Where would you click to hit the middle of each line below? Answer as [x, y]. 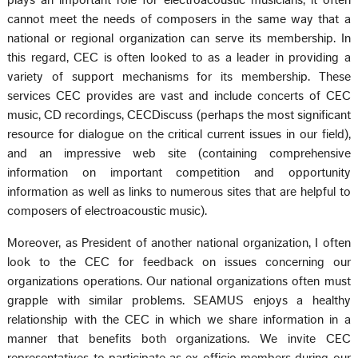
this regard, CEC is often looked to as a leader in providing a [179, 58]
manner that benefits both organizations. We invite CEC [179, 339]
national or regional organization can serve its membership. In [179, 39]
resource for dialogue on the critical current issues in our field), [179, 135]
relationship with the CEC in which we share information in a [179, 320]
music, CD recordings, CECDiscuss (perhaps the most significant [179, 115]
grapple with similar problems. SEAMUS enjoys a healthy [179, 301]
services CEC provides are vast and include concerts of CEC [179, 96]
